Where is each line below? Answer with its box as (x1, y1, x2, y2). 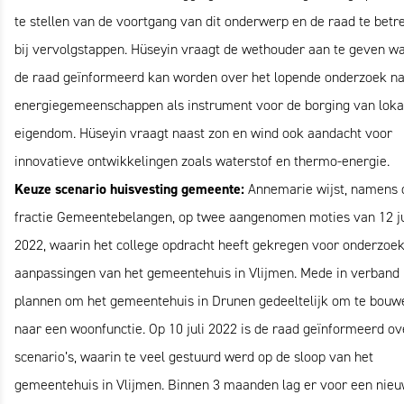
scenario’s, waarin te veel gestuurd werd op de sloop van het (14, 348, 373, 365)
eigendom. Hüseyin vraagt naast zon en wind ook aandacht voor (14, 124, 392, 142)
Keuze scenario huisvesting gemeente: (14, 179, 248, 198)
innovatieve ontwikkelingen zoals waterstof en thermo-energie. (14, 152, 390, 170)
